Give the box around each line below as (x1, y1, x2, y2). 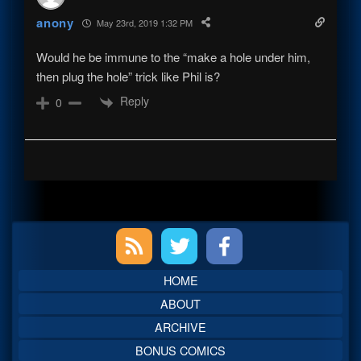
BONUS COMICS (135, 341, 226, 359)
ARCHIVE (155, 317, 206, 335)
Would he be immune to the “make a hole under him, (36, 48, 311, 66)
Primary (11, 218, 99, 252)
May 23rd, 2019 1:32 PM (93, 15, 193, 29)
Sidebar (11, 251, 98, 284)
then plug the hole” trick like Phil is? (36, 68, 221, 85)
